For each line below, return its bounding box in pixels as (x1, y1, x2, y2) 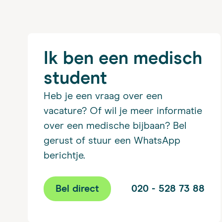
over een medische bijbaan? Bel (44, 120, 186, 131)
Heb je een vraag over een (44, 91, 163, 101)
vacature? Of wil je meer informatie (44, 106, 202, 116)
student (44, 69, 107, 88)
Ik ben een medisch (44, 50, 202, 68)
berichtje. (44, 150, 85, 161)
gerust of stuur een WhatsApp (44, 135, 180, 146)
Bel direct (55, 183, 99, 194)
